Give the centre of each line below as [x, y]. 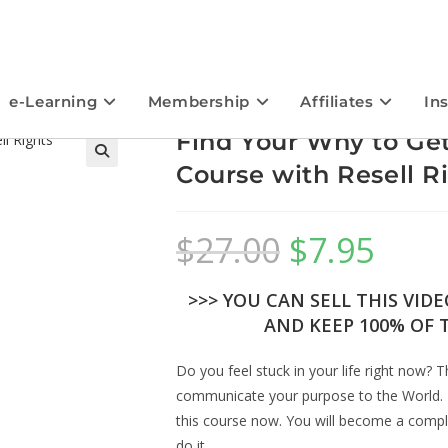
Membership [198, 101]
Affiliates [337, 101]
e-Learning [53, 101]
